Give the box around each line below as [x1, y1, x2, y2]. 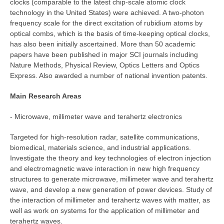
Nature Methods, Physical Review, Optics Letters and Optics [10, 61, 199, 69]
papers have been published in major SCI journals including [10, 50, 198, 59]
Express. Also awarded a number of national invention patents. [10, 71, 207, 80]
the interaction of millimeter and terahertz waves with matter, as [10, 196, 210, 204]
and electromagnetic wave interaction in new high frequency [10, 164, 199, 173]
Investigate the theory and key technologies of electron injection [10, 154, 211, 162]
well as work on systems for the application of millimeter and [10, 206, 199, 215]
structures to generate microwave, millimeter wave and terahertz [10, 175, 213, 183]
